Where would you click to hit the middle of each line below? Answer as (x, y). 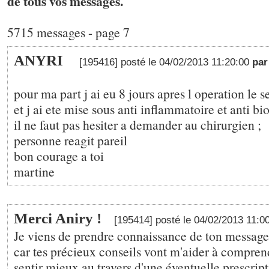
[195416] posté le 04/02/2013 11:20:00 (166, 62)
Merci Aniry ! (58, 218)
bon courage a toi (59, 156)
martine (34, 171)
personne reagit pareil (71, 140)
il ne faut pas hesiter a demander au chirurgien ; (138, 125)
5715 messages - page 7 (68, 32)
